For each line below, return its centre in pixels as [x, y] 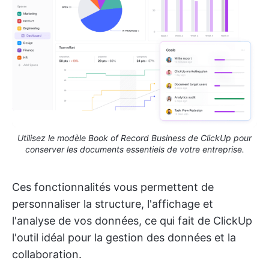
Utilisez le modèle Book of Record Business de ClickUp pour [134, 138]
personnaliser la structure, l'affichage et [113, 204]
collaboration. [47, 254]
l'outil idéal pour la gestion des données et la [124, 237]
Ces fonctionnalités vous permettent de [113, 187]
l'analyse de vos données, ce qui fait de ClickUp [132, 220]
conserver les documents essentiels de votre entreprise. [134, 149]
